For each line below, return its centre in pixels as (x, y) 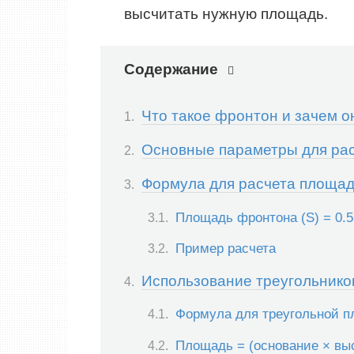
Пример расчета (226, 248)
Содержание (171, 70)
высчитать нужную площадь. (226, 14)
